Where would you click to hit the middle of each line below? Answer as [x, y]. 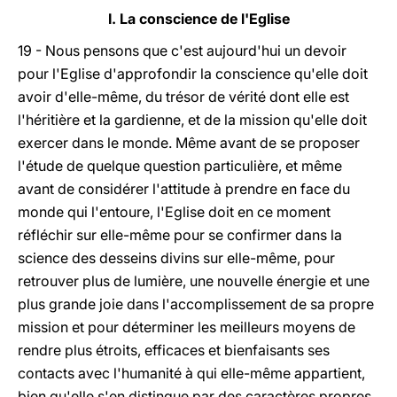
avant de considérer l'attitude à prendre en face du [184, 189]
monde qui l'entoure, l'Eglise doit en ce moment [174, 212]
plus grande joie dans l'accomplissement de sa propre [196, 304]
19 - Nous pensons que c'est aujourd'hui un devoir [182, 51]
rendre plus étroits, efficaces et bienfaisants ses [174, 350]
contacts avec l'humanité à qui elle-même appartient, [191, 373]
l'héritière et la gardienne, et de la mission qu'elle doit [192, 120]
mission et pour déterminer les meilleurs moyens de [187, 327]
